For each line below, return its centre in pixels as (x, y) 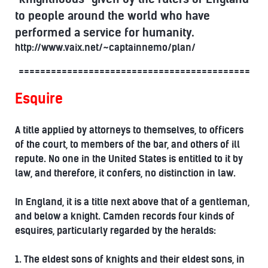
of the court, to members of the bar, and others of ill (127, 144)
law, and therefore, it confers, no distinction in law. (125, 173)
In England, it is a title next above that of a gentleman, (132, 202)
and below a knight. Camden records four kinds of (125, 216)
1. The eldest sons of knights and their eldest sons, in (130, 259)
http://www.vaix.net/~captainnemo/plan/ (105, 47)
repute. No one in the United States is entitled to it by (129, 159)
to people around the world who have (112, 15)
